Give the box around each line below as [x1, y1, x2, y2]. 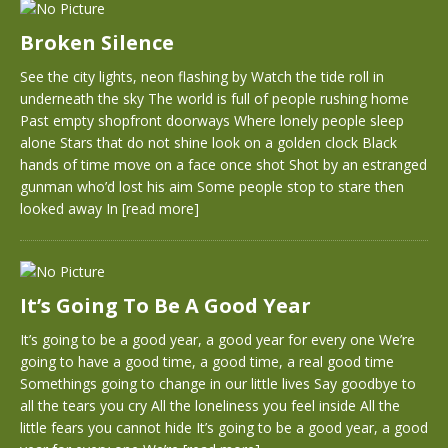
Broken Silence [20, 29, 174, 56]
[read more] [122, 199, 199, 218]
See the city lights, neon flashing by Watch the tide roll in [20, 67, 384, 86]
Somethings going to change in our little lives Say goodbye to [20, 374, 416, 393]
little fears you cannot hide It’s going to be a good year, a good [20, 418, 428, 437]
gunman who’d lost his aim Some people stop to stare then [20, 177, 404, 196]
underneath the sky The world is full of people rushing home [20, 89, 409, 108]
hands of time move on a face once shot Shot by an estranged [20, 155, 427, 174]
